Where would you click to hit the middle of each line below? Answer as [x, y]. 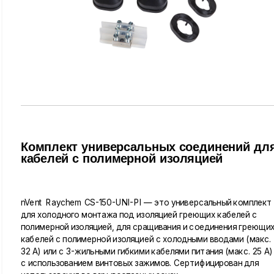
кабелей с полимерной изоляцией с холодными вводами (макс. [146, 239]
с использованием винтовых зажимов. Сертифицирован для [140, 263]
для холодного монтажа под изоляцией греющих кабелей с [139, 215]
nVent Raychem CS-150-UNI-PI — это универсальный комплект [146, 202]
